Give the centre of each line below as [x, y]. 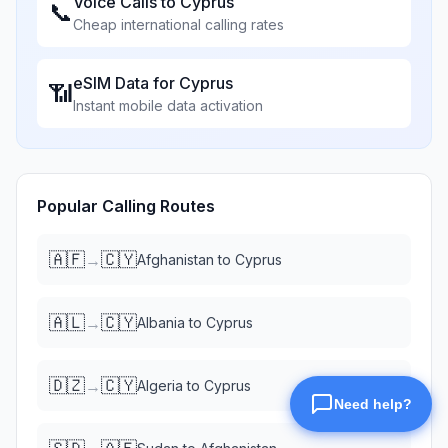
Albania [161, 322]
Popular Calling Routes [126, 206]
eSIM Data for [126, 83]
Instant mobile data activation [168, 105]
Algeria [160, 385]
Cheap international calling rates [178, 24]
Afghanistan [175, 259]
